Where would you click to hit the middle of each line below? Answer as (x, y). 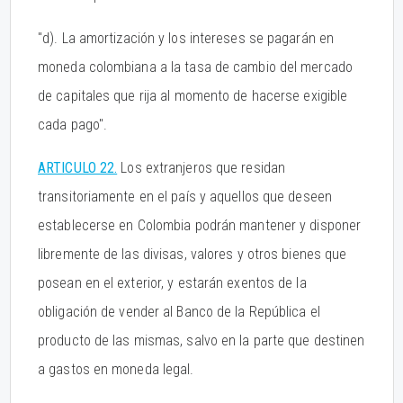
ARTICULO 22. (78, 168)
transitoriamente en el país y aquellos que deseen (185, 197)
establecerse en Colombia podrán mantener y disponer (200, 225)
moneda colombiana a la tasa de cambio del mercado (195, 67)
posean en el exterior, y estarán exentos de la (172, 283)
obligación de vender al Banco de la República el (179, 312)
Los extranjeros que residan (201, 168)
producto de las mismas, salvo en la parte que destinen (201, 340)
